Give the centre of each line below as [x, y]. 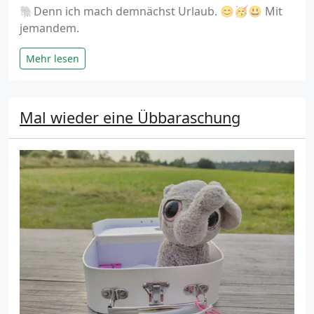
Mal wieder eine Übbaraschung [130, 118]
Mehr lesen [53, 59]
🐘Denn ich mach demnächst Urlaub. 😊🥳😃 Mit [151, 12]
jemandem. [49, 28]
